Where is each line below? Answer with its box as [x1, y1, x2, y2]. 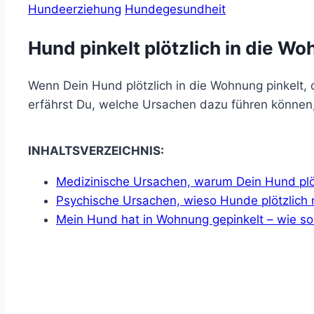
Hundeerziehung [28, 2, 121, 17]
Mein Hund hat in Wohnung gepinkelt [56, 212, 267, 227]
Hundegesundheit [125, 2, 226, 17]
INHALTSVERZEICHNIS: [28, 144, 164, 158]
